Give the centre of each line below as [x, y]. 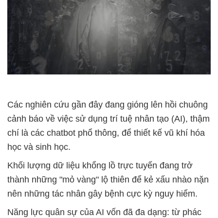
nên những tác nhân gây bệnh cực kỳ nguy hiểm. [102, 194]
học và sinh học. [39, 147]
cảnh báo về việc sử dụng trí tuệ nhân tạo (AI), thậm [109, 119]
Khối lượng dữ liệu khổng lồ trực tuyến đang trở [100, 166]
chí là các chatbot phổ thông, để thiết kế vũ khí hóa [106, 133]
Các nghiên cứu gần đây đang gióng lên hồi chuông [108, 105]
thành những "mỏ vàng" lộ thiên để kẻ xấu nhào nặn [108, 180]
